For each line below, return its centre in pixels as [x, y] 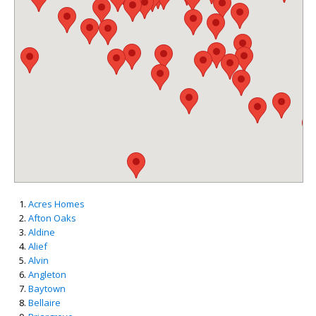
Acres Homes [56, 204]
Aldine [42, 232]
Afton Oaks [52, 218]
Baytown [47, 288]
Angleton [47, 274]
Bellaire [44, 303]
